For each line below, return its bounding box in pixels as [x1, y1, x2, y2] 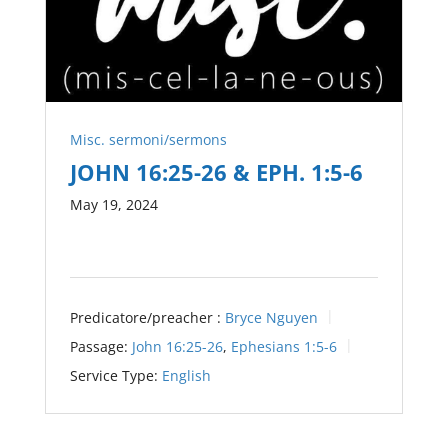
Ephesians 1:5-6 [230, 336, 337, 356]
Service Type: [69, 365, 158, 385]
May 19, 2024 [69, 195, 158, 215]
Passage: [69, 336, 128, 356]
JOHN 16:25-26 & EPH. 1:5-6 [69, 157, 363, 188]
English [161, 365, 211, 385]
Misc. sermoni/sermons [69, 130, 227, 150]
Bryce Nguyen [224, 308, 318, 328]
